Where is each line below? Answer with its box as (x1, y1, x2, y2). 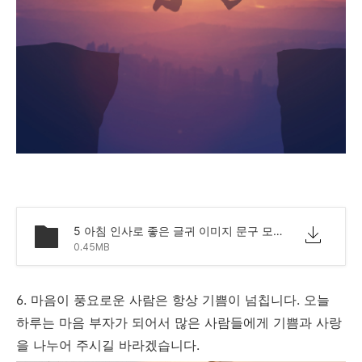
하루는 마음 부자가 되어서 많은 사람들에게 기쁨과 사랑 (16, 314, 342, 330)
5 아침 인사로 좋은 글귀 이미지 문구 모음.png (273, 223, 283, 238)
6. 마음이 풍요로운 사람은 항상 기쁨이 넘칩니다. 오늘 (16, 291, 330, 308)
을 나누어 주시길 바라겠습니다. (16, 336, 204, 353)
